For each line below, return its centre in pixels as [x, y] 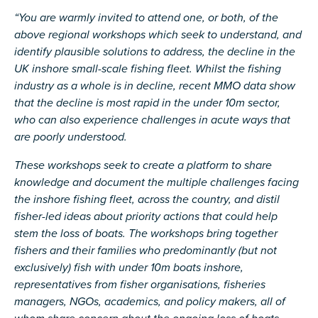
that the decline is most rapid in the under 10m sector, [147, 103]
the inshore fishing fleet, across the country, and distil [147, 200]
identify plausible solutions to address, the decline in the [155, 52]
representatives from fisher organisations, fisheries [140, 285]
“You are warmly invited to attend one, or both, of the [146, 18]
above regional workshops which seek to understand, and [158, 35]
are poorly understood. [71, 137]
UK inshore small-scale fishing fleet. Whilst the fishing [148, 69]
